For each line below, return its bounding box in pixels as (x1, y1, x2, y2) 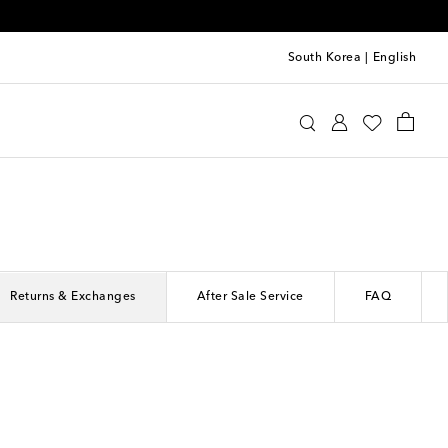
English (372, 51, 416, 64)
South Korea (287, 51, 361, 64)
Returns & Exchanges (10, 290, 136, 303)
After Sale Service (196, 290, 304, 303)
